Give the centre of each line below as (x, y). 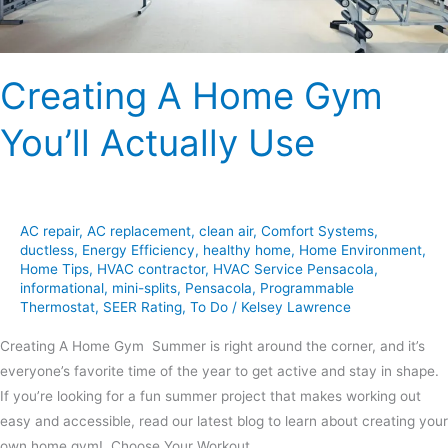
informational (62, 288)
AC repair (49, 231)
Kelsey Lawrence (296, 307)
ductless (47, 250)
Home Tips (54, 269)
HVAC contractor (151, 269)
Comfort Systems (317, 231)
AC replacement (139, 231)
